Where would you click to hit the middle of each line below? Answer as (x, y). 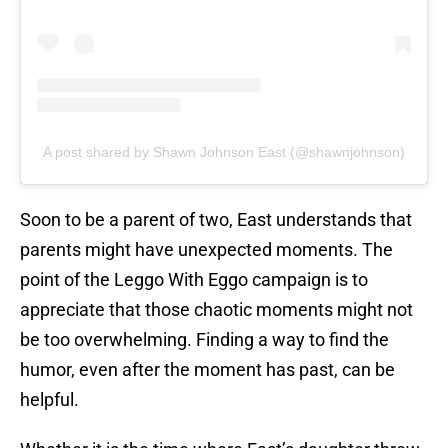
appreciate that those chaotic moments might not (216, 310)
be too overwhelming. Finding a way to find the (204, 340)
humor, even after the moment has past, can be (207, 370)
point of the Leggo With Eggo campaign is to (194, 280)
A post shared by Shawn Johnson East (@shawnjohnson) (224, 152)
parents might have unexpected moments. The (206, 250)
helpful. (49, 400)
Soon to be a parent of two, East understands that (216, 220)
